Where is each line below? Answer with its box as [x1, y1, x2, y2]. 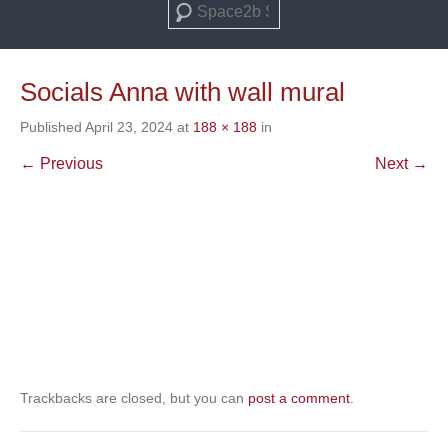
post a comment [248, 390, 350, 406]
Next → [375, 155, 428, 172]
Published [20, 119, 85, 135]
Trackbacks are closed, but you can [20, 390, 248, 406]
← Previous [20, 155, 103, 172]
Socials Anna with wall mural [20, 77, 345, 107]
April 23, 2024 [85, 119, 173, 135]
